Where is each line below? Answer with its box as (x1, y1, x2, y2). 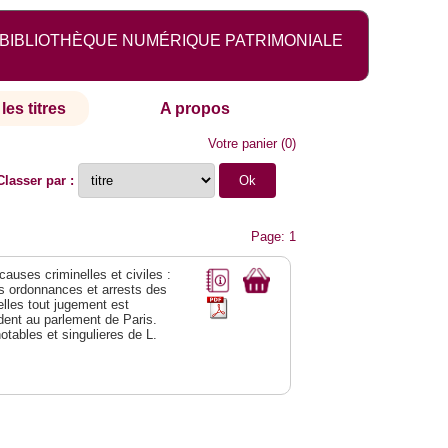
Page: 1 (251, 229, 297, 245)
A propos (160, 100, 231, 118)
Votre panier (208, 136, 278, 152)
